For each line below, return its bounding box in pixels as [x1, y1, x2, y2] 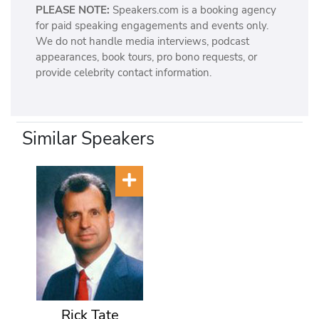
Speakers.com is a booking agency [109, 3, 276, 18]
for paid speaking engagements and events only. [35, 19, 268, 33]
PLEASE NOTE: [35, 3, 110, 18]
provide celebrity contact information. [35, 66, 211, 80]
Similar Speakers [22, 126, 155, 151]
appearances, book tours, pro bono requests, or [35, 50, 257, 65]
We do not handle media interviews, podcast [35, 34, 249, 49]
